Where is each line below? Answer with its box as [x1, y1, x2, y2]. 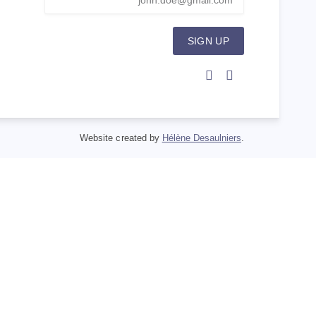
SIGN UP [187, 35, 229, 47]
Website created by [80, 133, 162, 144]
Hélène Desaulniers [162, 133, 241, 144]
